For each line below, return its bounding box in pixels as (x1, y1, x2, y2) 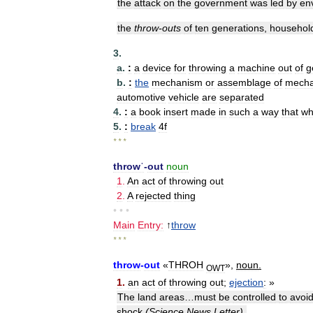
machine (238, 62, 275, 73)
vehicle (168, 92, 199, 103)
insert (163, 106, 188, 117)
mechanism (152, 77, 203, 88)
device (143, 62, 171, 73)
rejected (136, 190, 171, 201)
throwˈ (113, 161, 144, 172)
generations (212, 22, 264, 34)
